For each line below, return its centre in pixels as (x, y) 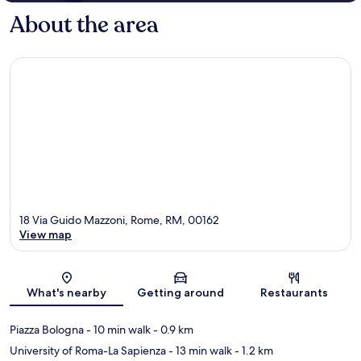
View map (46, 235)
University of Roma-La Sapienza (88, 351)
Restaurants (295, 293)
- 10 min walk (117, 330)
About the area (84, 25)
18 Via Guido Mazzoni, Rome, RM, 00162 (119, 220)
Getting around (180, 293)
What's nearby (67, 293)
